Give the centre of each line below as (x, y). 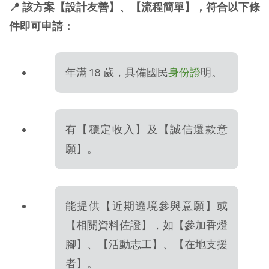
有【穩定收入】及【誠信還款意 (147, 129)
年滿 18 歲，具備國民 (117, 72)
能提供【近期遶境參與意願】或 (147, 205)
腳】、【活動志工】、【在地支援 (147, 244)
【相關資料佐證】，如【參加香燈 (147, 225)
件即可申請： (41, 26)
